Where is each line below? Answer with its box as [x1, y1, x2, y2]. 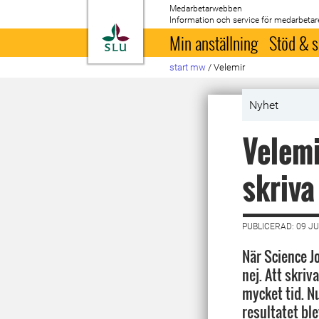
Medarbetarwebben [169, 4, 243, 14]
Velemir [214, 62, 246, 73]
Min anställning [169, 30, 258, 56]
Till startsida [129, 24, 201, 38]
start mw [169, 62, 206, 73]
